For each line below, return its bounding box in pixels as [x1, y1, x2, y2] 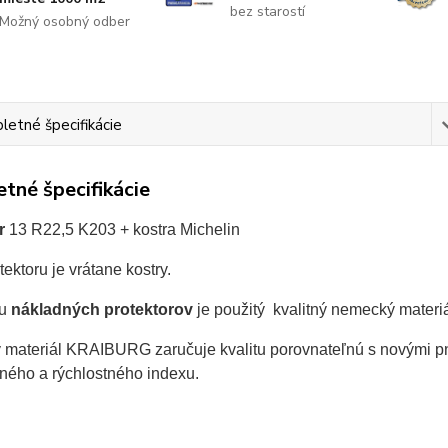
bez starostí [229, 2, 305, 22]
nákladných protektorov [10, 301, 193, 319]
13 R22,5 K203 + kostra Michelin [4, 221, 240, 239]
